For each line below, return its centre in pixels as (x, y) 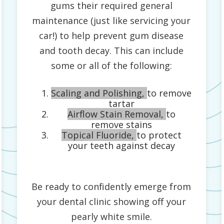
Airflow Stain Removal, (116, 114)
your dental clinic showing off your (111, 201)
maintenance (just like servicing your (111, 21)
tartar (121, 104)
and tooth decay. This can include (111, 51)
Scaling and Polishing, (99, 93)
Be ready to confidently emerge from (111, 186)
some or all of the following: (111, 66)
